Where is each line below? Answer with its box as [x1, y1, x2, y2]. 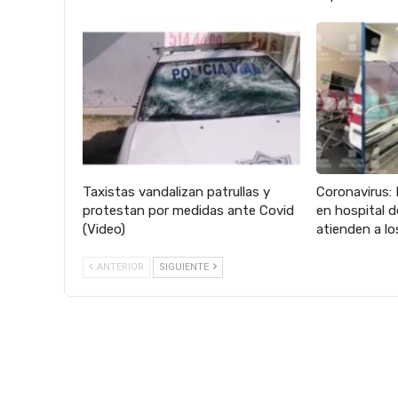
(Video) [83, 221, 125, 238]
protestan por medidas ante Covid [83, 203, 294, 219]
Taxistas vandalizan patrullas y [83, 184, 270, 201]
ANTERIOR [94, 261, 144, 274]
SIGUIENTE [159, 261, 211, 274]
